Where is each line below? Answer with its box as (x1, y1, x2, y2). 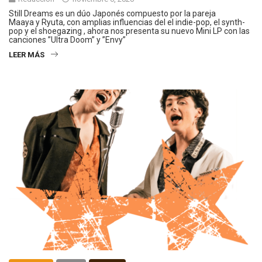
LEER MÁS (9, 50, 44, 59)
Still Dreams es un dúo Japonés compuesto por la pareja (9, 8, 216, 18)
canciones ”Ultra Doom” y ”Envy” (9, 35, 126, 44)
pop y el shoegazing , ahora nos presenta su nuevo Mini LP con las (9, 26, 250, 36)
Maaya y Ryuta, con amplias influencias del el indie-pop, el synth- (9, 17, 245, 27)
